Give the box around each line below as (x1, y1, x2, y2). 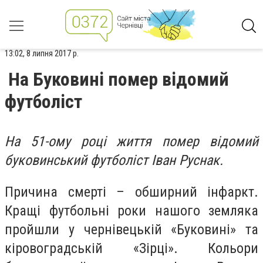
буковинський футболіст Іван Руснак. (5, 152, 223, 168)
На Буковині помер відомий (8, 68, 229, 90)
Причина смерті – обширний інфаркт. (5, 183, 258, 200)
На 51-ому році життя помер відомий (5, 133, 258, 150)
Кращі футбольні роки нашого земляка (5, 202, 258, 219)
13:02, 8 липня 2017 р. (5, 48, 79, 59)
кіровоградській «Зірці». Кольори (5, 240, 258, 257)
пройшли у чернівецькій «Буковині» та (5, 221, 258, 238)
